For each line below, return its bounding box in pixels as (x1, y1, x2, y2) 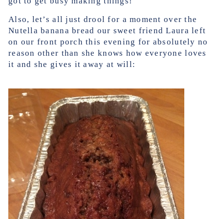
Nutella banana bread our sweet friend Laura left (8, 26, 206, 35)
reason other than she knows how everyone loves (8, 48, 207, 58)
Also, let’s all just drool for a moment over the (8, 15, 197, 24)
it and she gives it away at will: (8, 60, 136, 69)
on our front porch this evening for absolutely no (8, 37, 208, 46)
